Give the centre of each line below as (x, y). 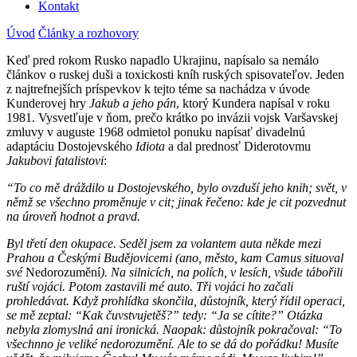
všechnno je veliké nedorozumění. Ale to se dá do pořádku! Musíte (173, 343)
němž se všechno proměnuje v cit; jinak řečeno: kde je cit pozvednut (176, 202)
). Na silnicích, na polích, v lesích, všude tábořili (222, 272)
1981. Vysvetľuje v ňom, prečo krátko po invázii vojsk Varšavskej (172, 117)
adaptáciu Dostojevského (71, 146)
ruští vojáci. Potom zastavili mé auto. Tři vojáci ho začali (150, 286)
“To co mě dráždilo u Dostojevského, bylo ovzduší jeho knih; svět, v (177, 187)
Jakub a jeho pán (133, 103)
